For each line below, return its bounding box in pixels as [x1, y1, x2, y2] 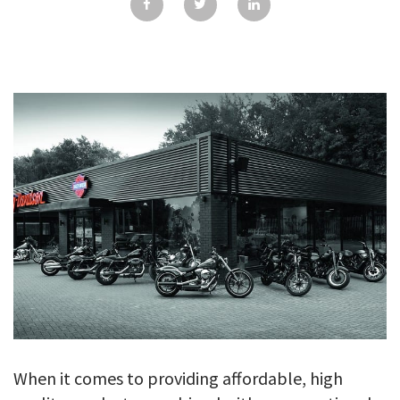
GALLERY [172, 3, 228, 21]
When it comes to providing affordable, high [13, 366, 343, 389]
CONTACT [170, 88, 230, 106]
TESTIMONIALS [153, 46, 247, 63]
